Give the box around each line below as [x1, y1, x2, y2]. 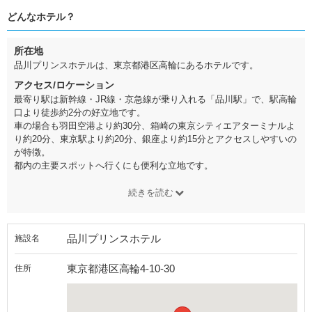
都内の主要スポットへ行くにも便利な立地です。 [14, 160, 213, 171]
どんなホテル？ [7, 11, 75, 22]
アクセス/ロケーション [14, 79, 114, 91]
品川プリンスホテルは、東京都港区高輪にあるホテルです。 [14, 60, 258, 70]
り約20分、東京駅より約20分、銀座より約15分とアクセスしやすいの [14, 134, 297, 144]
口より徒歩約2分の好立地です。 [14, 107, 146, 118]
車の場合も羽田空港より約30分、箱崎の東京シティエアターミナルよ [14, 120, 295, 131]
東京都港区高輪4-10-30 [67, 263, 175, 274]
